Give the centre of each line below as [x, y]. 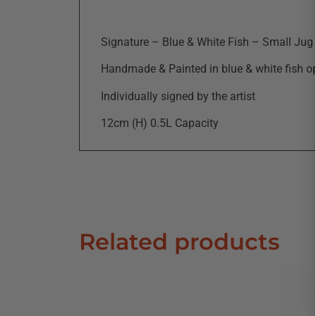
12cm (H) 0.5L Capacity [160, 123]
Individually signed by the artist [178, 96]
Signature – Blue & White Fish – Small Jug [207, 42]
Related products [179, 242]
